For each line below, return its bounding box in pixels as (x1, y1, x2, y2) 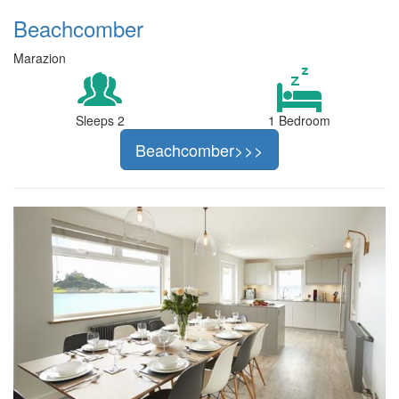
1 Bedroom (268, 110, 330, 129)
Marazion (13, 48, 66, 67)
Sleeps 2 (75, 110, 125, 129)
